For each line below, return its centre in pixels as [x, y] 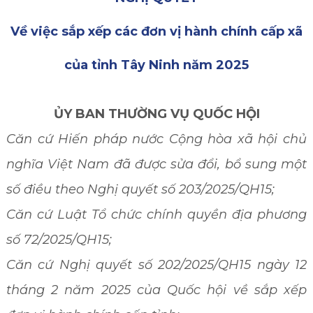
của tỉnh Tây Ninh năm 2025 [156, 65]
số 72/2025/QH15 [57, 240]
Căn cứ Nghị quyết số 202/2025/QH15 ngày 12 [156, 265]
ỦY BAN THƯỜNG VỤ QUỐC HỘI [156, 114]
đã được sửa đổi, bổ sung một [208, 164]
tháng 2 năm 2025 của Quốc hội [116, 290]
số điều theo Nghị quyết [83, 189]
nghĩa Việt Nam [58, 164]
